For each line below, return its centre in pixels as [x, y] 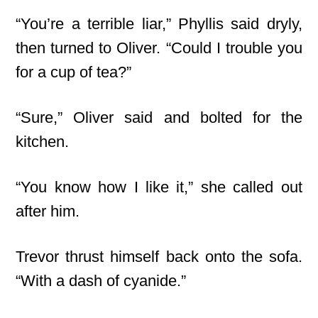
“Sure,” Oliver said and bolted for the [159, 117]
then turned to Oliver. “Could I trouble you [159, 48]
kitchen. [43, 142]
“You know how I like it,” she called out [159, 187]
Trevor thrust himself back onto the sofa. [159, 257]
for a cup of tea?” [74, 72]
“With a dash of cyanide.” [101, 281]
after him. [48, 211]
